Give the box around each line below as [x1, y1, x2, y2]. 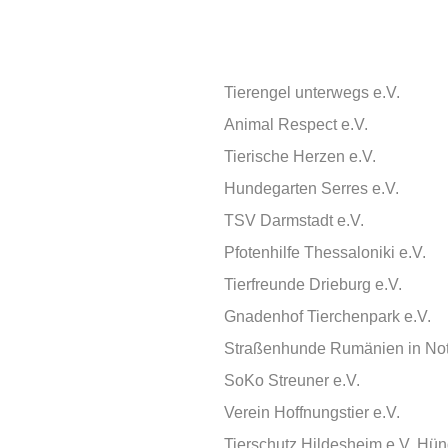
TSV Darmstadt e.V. [224, 212, 364, 229]
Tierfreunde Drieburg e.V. [224, 276, 402, 293]
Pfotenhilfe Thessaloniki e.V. [224, 244, 426, 261]
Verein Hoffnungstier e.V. [224, 404, 400, 421]
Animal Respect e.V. [224, 116, 368, 133]
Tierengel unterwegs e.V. [224, 84, 400, 101]
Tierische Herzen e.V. [224, 148, 376, 165]
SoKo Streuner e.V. [224, 372, 360, 389]
